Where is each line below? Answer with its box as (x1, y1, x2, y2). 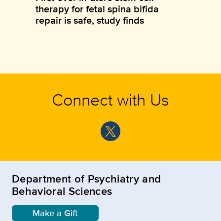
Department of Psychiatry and (12, 170, 161, 186)
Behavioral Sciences (12, 183, 112, 199)
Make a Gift (33, 206, 78, 220)
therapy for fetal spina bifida (36, 1, 159, 16)
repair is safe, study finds (36, 12, 144, 28)
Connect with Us (52, 87, 169, 111)
